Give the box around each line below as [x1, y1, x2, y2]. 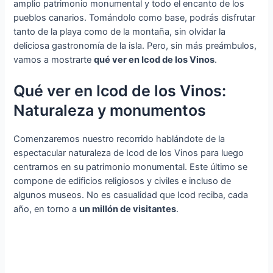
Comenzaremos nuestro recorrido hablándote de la [13, 133, 225, 145]
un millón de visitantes [79, 204, 177, 215]
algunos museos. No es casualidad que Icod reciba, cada [13, 190, 249, 201]
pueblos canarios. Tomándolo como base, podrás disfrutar [13, 12, 256, 23]
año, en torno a [13, 204, 80, 215]
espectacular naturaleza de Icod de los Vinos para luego [13, 147, 244, 159]
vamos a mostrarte [13, 54, 94, 65]
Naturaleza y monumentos [13, 101, 207, 120]
